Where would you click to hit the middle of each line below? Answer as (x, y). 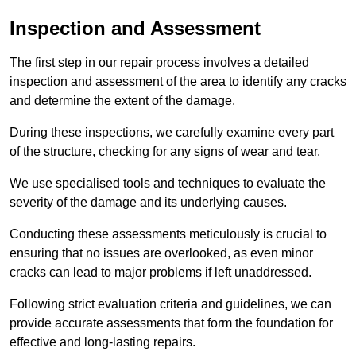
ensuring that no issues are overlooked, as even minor (161, 253)
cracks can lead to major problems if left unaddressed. (161, 273)
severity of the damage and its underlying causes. (148, 203)
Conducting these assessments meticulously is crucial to (168, 234)
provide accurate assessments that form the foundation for (171, 323)
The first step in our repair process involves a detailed (159, 63)
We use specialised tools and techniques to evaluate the (168, 184)
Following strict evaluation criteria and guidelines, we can (170, 304)
